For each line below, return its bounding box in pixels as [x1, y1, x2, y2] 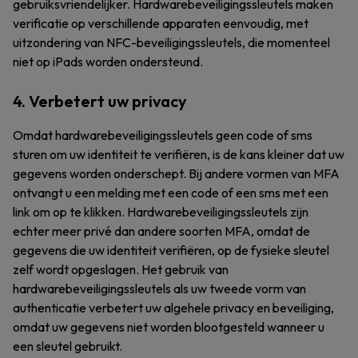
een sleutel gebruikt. [13, 338, 122, 354]
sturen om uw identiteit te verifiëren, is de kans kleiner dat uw [13, 146, 344, 162]
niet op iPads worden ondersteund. [13, 54, 203, 70]
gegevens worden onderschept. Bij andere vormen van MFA [13, 165, 340, 181]
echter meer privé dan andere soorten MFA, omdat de [13, 223, 310, 239]
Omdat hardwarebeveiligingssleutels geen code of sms [13, 127, 312, 143]
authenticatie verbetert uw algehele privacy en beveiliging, [13, 300, 334, 316]
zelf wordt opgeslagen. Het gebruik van [13, 261, 229, 277]
